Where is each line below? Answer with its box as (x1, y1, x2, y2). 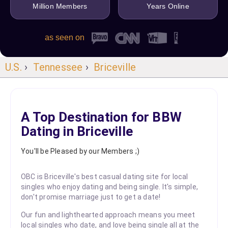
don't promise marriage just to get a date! (21, 192, 161, 201)
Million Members (33, 2, 88, 10)
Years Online (147, 2, 189, 10)
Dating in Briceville (21, 123, 133, 139)
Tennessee (33, 61, 83, 73)
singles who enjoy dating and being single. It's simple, (21, 182, 198, 191)
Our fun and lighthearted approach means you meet (21, 210, 195, 219)
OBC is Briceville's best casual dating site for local (21, 172, 188, 181)
